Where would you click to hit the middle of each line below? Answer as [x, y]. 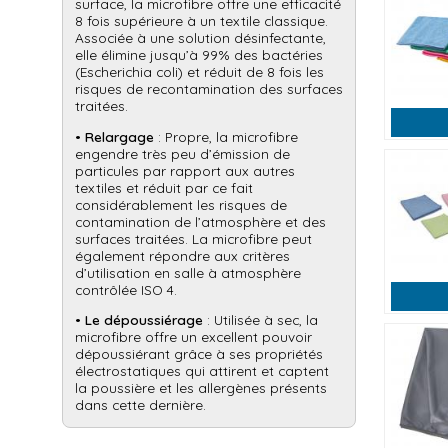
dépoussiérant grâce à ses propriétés [199, 354]
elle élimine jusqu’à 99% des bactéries [199, 55]
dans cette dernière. [140, 405]
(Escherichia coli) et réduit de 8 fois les [199, 72]
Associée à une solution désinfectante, [200, 38]
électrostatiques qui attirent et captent [202, 371]
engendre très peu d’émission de [182, 153]
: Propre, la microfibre [226, 136]
